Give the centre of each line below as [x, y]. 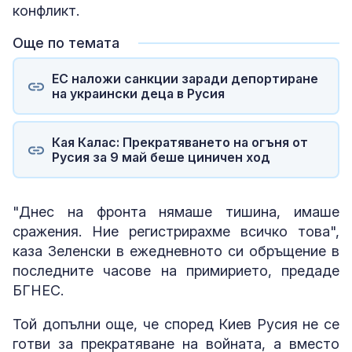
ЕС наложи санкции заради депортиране [185, 78]
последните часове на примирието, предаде [176, 271]
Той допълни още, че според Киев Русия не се [176, 324]
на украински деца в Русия [138, 93]
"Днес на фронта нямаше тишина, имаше [176, 212]
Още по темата [66, 43]
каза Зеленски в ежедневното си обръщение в [176, 251]
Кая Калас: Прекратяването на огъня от [180, 142]
